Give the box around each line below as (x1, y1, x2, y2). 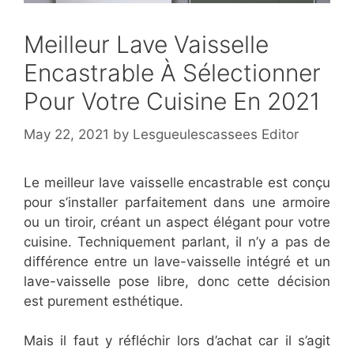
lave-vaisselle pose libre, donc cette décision (24, 273, 330, 289)
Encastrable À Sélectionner (24, 58, 321, 87)
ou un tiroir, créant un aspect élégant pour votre (24, 213, 330, 230)
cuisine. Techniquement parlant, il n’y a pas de (24, 233, 330, 250)
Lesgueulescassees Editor (133, 126, 299, 142)
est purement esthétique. (24, 292, 187, 309)
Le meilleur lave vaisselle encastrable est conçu (24, 174, 330, 190)
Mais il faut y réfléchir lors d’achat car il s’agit (24, 333, 330, 348)
